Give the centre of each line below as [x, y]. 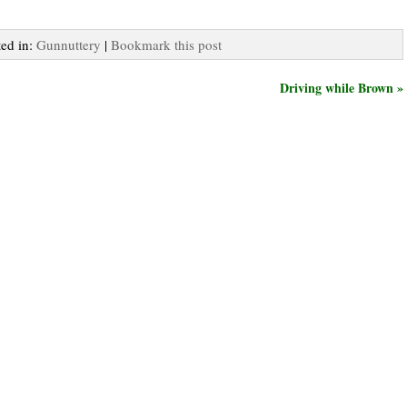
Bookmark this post [166, 44]
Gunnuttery [69, 44]
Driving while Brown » [342, 87]
